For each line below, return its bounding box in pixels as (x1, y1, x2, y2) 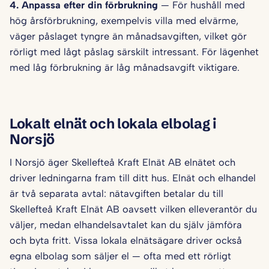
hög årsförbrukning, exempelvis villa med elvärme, (10, 14, 238, 27)
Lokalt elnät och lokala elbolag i (10, 114, 217, 132)
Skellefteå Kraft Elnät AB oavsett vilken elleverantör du (10, 203, 257, 216)
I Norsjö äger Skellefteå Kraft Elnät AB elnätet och (10, 156, 235, 169)
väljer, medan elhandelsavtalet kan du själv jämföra (10, 219, 242, 231)
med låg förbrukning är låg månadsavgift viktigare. (10, 61, 240, 74)
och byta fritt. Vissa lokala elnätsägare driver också (10, 234, 242, 247)
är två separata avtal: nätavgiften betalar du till (10, 187, 223, 200)
